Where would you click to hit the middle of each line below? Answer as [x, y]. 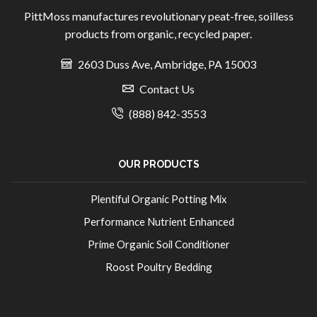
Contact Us [167, 89]
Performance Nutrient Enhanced [158, 222]
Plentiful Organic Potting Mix [158, 199]
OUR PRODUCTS [158, 165]
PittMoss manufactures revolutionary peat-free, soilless [158, 16]
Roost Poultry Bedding [158, 267]
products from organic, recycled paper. [158, 33]
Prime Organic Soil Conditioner [158, 244]
